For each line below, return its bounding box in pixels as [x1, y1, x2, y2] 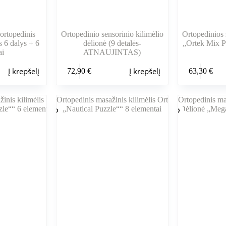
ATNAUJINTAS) [83, 48, 141, 57]
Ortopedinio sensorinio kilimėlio [61, 30, 163, 39]
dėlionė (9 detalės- [83, 39, 141, 48]
